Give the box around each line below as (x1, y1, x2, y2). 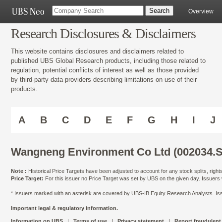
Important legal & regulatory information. (11, 205, 118, 212)
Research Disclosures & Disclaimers (11, 26, 196, 41)
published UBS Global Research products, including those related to (11, 56, 206, 64)
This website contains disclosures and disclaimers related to (11, 47, 184, 55)
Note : (11, 168, 27, 174)
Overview (188, 8, 214, 15)
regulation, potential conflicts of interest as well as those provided (11, 66, 199, 74)
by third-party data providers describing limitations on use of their (11, 75, 197, 83)
